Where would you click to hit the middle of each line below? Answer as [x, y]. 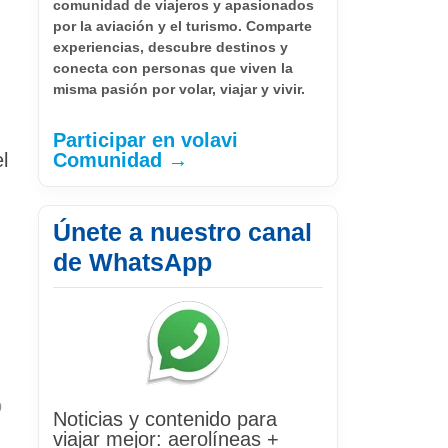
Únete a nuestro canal [182, 231]
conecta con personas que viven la [173, 67]
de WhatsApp [132, 261]
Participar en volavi [145, 139]
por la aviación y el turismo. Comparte [182, 25]
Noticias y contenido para [165, 418]
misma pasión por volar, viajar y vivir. [179, 88]
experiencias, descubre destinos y [170, 46]
